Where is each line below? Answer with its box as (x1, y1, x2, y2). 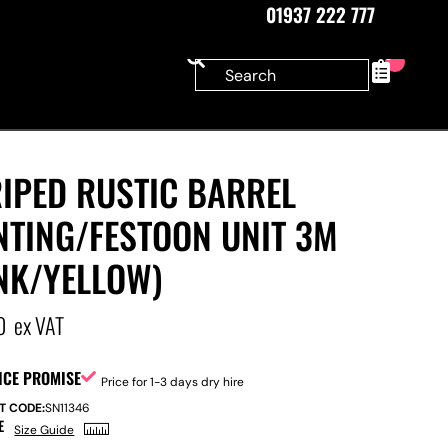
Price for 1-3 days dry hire (101, 374, 245, 390)
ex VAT (14, 309, 65, 341)
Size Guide (14, 422, 75, 438)
